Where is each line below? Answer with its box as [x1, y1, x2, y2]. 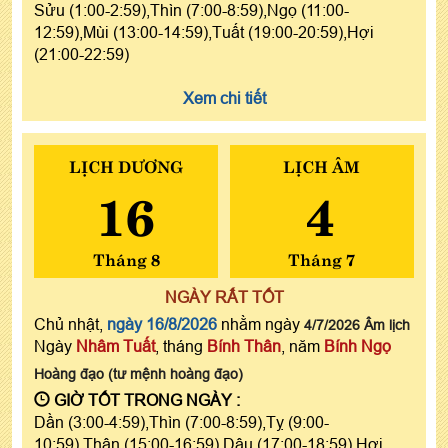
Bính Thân [207, 336, 281, 355]
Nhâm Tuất [76, 336, 155, 355]
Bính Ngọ [324, 336, 391, 355]
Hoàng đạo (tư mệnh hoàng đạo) [34, 365, 243, 382]
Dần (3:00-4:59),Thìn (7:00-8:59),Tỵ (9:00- [34, 412, 329, 431]
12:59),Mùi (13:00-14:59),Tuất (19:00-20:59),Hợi [34, 22, 374, 41]
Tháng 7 [288, 245, 356, 270]
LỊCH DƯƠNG [69, 152, 184, 177]
